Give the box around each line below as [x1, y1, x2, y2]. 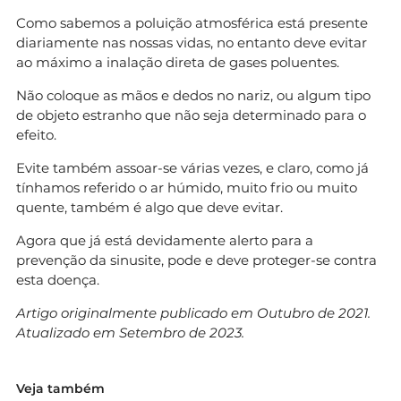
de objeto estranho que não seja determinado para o [16, 106, 366, 124]
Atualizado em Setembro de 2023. [16, 323, 244, 341]
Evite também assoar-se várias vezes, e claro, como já [16, 158, 369, 176]
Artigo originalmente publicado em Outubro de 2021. [16, 303, 371, 321]
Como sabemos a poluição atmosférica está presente [16, 13, 368, 31]
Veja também [16, 380, 105, 397]
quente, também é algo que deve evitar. [16, 198, 283, 216]
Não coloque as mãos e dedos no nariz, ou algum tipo [16, 86, 371, 104]
